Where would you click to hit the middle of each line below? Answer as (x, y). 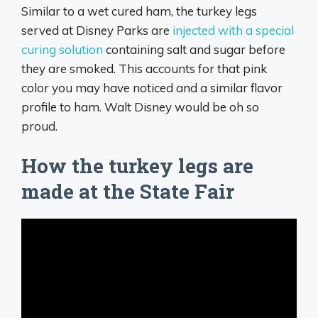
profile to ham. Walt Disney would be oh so (140, 106)
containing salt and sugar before (194, 49)
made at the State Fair (128, 192)
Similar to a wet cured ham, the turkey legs (139, 11)
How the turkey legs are (137, 166)
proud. (39, 126)
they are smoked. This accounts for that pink (144, 68)
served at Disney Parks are (97, 30)
